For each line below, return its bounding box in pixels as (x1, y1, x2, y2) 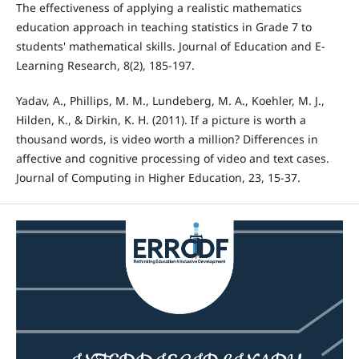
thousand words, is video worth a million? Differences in (15, 131, 318, 147)
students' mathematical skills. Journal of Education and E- (15, 38, 325, 54)
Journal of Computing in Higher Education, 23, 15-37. (15, 170, 301, 186)
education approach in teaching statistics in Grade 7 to (15, 19, 312, 35)
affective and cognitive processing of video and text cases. (15, 151, 329, 167)
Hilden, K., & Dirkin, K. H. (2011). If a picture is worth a (15, 112, 306, 128)
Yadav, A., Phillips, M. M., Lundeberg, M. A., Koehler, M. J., (15, 93, 325, 109)
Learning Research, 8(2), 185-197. (15, 58, 195, 74)
